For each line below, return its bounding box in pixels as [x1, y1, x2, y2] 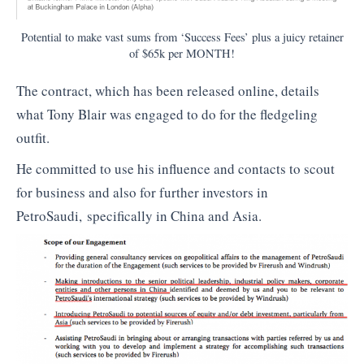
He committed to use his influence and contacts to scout [16, 158, 335, 178]
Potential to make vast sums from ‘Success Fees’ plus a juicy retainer [20, 28, 344, 45]
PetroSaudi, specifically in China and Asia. [16, 206, 262, 225]
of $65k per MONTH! [129, 45, 235, 61]
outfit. [16, 128, 50, 148]
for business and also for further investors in [16, 182, 268, 201]
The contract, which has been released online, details [16, 81, 319, 101]
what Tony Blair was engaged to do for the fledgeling [16, 105, 318, 124]
